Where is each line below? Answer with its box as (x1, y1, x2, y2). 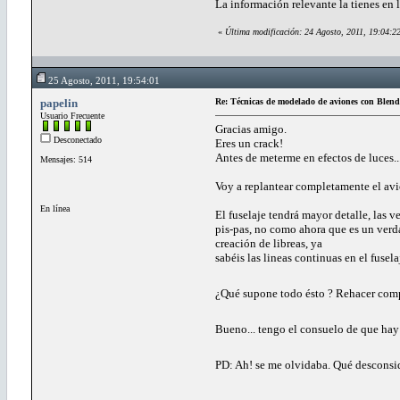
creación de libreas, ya (215, 236, 322, 250)
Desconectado (51, 134, 102, 145)
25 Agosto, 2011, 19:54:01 (48, 74, 160, 86)
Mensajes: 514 (40, 154, 92, 164)
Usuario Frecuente (40, 110, 104, 121)
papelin (40, 96, 78, 110)
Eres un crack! (215, 136, 283, 150)
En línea (40, 203, 70, 213)
